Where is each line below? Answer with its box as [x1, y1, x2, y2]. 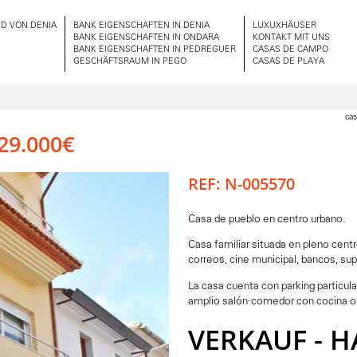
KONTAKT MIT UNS [253, 33, 330, 43]
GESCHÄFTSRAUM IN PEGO [73, 57, 186, 67]
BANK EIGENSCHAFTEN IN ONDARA [73, 33, 219, 43]
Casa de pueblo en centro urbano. [188, 212, 345, 226]
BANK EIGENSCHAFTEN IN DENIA [73, 21, 210, 31]
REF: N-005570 [188, 172, 295, 195]
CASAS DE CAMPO [253, 45, 328, 55]
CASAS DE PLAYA [253, 57, 324, 67]
